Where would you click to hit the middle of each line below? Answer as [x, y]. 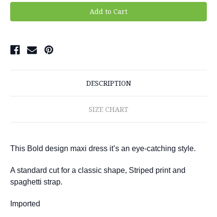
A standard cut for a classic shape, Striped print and [98, 170]
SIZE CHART [108, 109]
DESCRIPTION [108, 83]
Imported [25, 203]
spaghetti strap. [36, 182]
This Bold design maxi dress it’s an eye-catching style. [103, 148]
